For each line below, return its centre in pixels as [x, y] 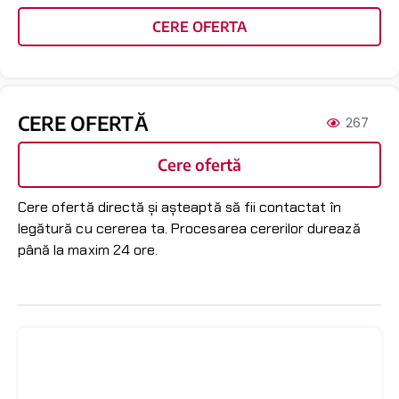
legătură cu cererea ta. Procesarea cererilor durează [189, 229]
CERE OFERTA [199, 27]
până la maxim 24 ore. [90, 250]
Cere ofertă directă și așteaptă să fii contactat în [180, 208]
